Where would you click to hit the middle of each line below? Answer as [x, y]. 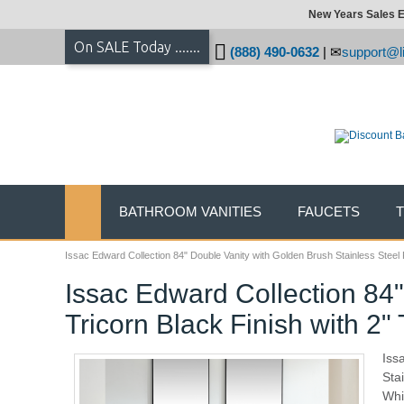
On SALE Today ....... [137, 47]
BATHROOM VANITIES [190, 211]
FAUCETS [329, 211]
